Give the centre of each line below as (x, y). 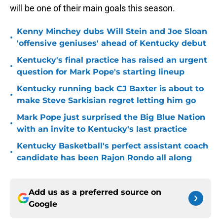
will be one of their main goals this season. (92, 8)
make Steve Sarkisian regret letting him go (106, 101)
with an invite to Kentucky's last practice (102, 129)
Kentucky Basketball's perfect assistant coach (112, 146)
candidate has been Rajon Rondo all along (104, 158)
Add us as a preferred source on (95, 192)
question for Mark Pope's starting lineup (101, 72)
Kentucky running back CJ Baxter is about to (110, 89)
